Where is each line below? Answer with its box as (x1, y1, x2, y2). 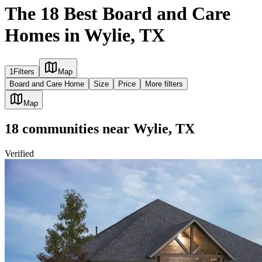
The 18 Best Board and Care (5, 2, 230, 24)
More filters (145, 80, 183, 89)
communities (19, 121, 99, 137)
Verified (5, 149, 34, 159)
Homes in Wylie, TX (5, 24, 165, 46)
